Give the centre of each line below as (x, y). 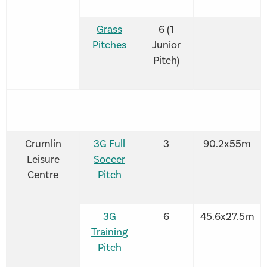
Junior (166, 45)
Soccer (109, 159)
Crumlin (43, 144)
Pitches (109, 45)
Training (109, 232)
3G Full (109, 144)
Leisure (43, 159)
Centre (43, 175)
